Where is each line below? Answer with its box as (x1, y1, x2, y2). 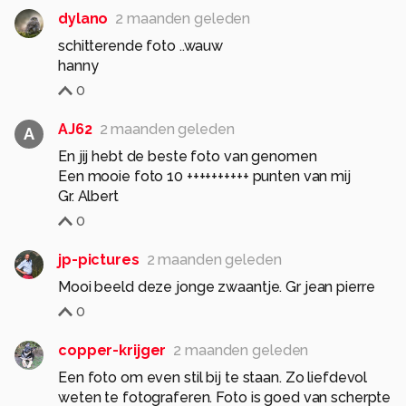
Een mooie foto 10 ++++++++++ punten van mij (58, 167, 351, 185)
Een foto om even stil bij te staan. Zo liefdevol (58, 368, 368, 386)
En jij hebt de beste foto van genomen (58, 147, 317, 165)
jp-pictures (58, 250, 140, 268)
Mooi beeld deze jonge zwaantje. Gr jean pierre (58, 277, 375, 295)
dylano (58, 9, 109, 27)
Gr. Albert (58, 187, 119, 205)
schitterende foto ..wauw (58, 36, 224, 54)
